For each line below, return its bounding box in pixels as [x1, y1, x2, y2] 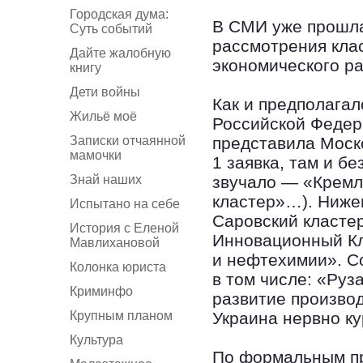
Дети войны [70, 85, 140, 99]
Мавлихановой [70, 236, 160, 250]
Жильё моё [70, 109, 137, 123]
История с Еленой [70, 221, 179, 235]
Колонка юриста [70, 260, 166, 274]
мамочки [70, 148, 122, 162]
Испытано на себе [70, 197, 180, 211]
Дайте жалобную [70, 46, 171, 60]
